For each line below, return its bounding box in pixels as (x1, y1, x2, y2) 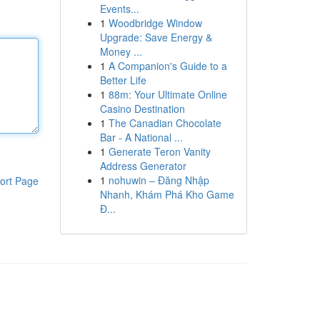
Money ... (99, 44, 142, 59)
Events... (99, 1, 139, 16)
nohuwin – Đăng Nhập (108, 173, 209, 187)
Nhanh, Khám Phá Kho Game (99, 187, 234, 201)
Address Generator (99, 159, 186, 173)
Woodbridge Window (108, 16, 202, 30)
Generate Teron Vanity (108, 144, 211, 159)
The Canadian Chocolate (108, 116, 221, 130)
